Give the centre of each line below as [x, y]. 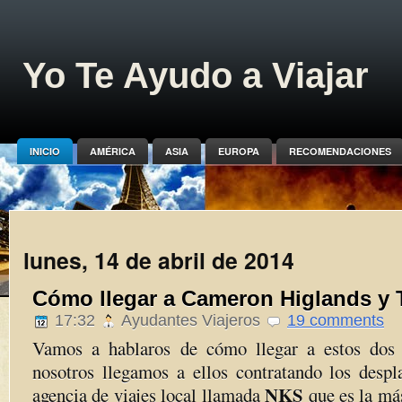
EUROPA [238, 151]
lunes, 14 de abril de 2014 [159, 260]
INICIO [44, 151]
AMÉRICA [112, 151]
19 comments [336, 320]
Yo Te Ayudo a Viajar [196, 75]
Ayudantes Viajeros [191, 320]
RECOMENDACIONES [340, 151]
